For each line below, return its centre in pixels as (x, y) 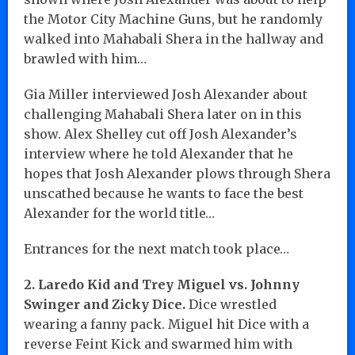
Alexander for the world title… (119, 213)
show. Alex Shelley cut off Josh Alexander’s (160, 134)
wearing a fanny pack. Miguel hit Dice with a (166, 324)
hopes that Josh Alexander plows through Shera (177, 173)
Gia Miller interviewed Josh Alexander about (166, 94)
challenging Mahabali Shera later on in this (163, 114)
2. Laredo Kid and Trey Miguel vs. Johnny (162, 284)
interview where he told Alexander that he (158, 153)
